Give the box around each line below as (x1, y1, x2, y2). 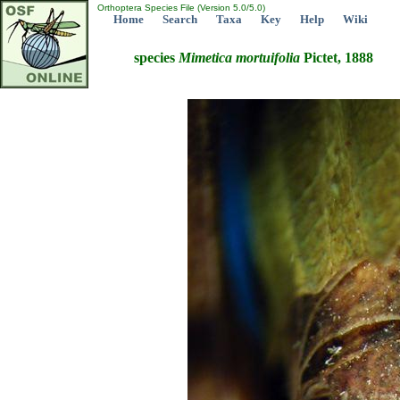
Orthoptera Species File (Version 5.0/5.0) (95, 3, 265, 12)
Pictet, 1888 (300, 50, 373, 66)
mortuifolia (236, 50, 300, 66)
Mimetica (179, 50, 232, 66)
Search (162, 12, 197, 26)
